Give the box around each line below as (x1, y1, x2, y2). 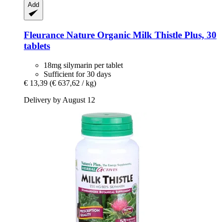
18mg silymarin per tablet (44, 60, 123, 69)
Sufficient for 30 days (44, 69, 111, 78)
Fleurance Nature (24, 29, 97, 40)
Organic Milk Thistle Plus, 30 (97, 29, 217, 40)
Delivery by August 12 (24, 95, 95, 104)
